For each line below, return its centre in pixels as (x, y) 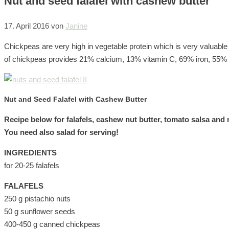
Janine (76, 26)
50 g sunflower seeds (40, 211)
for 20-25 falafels (32, 165)
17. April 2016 (27, 26)
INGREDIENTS (30, 152)
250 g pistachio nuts (37, 198)
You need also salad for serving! (61, 132)
